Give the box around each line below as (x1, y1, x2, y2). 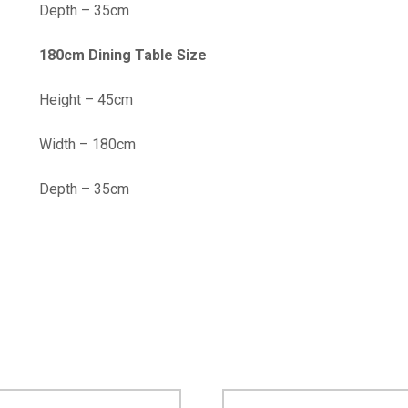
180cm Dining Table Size (39, 46, 207, 65)
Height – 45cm (39, 91, 133, 109)
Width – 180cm (39, 136, 136, 154)
